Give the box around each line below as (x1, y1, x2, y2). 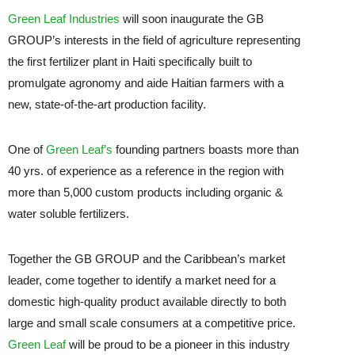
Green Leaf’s (46, 143, 113, 157)
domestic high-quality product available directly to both (8, 295, 287, 309)
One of (8, 143, 47, 157)
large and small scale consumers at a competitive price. (8, 316, 296, 330)
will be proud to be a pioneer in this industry (66, 338, 291, 352)
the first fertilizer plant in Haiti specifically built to (8, 55, 253, 69)
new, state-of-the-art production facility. (8, 97, 207, 112)
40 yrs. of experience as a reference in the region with (8, 164, 284, 178)
